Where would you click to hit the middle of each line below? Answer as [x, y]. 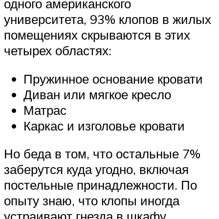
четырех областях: [58, 50]
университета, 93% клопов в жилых [108, 19]
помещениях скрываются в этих [97, 34]
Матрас [45, 110]
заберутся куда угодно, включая [96, 169]
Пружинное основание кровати [113, 78]
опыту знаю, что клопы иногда [92, 201]
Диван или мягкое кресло [97, 94]
